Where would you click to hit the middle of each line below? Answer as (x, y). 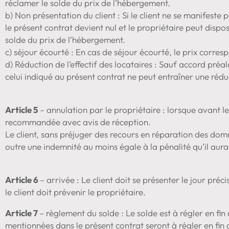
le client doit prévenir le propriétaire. (75, 192)
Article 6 (22, 179)
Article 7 (22, 213)
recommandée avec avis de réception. (78, 122)
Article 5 (22, 109)
